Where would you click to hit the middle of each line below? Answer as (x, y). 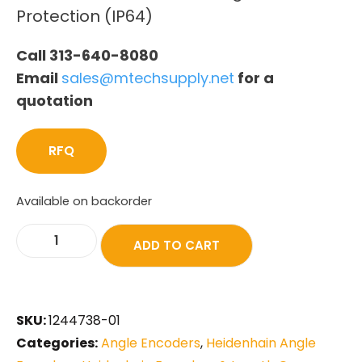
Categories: (57, 343)
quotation (55, 100)
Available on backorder (84, 201)
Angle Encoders (151, 343)
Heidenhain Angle (261, 343)
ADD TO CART (177, 245)
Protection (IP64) (84, 16)
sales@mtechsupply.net (148, 78)
